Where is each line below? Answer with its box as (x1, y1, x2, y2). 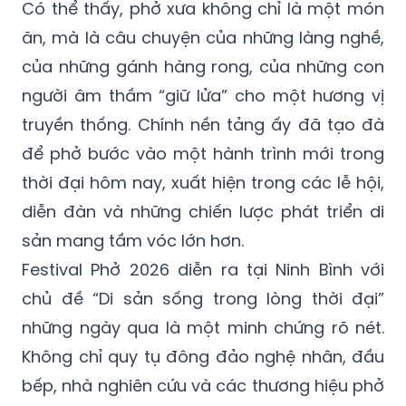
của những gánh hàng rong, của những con (22, 54, 384, 78)
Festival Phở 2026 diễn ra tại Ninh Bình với (22, 257, 384, 281)
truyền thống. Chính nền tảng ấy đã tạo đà (22, 112, 384, 136)
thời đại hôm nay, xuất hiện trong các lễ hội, (22, 170, 384, 194)
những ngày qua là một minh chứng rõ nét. (22, 315, 384, 339)
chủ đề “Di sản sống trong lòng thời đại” (22, 286, 384, 310)
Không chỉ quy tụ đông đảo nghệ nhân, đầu (22, 344, 384, 368)
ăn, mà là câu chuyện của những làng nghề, (22, 25, 384, 49)
